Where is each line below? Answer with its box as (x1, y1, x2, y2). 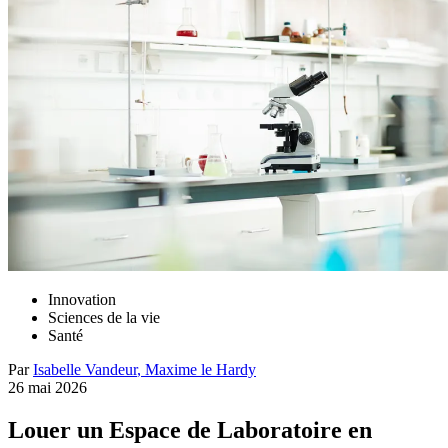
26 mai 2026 (8, 379, 87, 397)
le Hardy (201, 361, 256, 379)
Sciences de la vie (48, 309, 160, 327)
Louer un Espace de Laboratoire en (8, 417, 372, 444)
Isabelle (33, 361, 81, 379)
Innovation (48, 291, 116, 309)
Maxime (145, 361, 197, 379)
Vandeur (85, 361, 137, 379)
